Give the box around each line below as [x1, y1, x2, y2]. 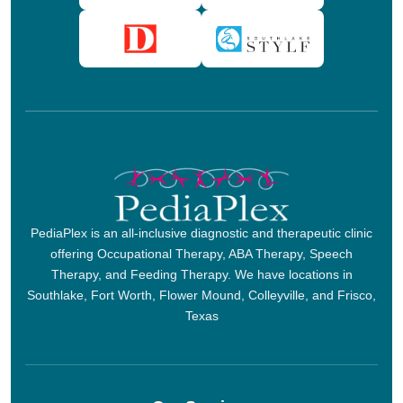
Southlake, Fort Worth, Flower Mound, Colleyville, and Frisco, [27, 288, 376, 303]
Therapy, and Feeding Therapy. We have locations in [50, 267, 353, 282]
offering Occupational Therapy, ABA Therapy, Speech [50, 246, 353, 262]
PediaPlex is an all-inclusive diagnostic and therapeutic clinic [31, 226, 372, 241]
